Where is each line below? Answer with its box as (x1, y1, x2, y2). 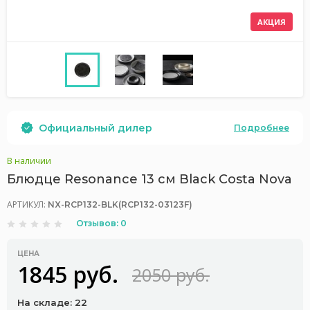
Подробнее (234, 122, 289, 133)
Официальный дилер (39, 121, 152, 134)
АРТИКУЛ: (7, 199, 48, 210)
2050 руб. (132, 262, 210, 286)
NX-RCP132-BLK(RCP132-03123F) (48, 199, 192, 210)
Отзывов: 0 (76, 218, 127, 228)
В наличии (7, 155, 51, 167)
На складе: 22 (17, 297, 87, 308)
